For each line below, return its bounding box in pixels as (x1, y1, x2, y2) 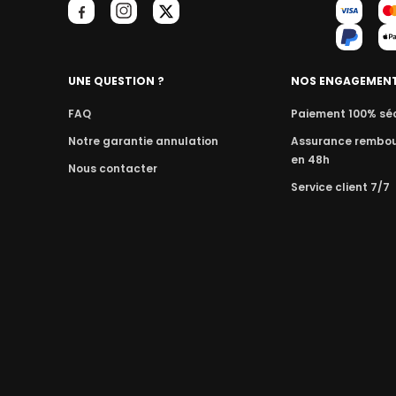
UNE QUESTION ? (68, 73, 165, 88)
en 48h (291, 152, 331, 167)
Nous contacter (68, 161, 158, 176)
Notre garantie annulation (68, 133, 219, 148)
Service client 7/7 (291, 179, 391, 194)
